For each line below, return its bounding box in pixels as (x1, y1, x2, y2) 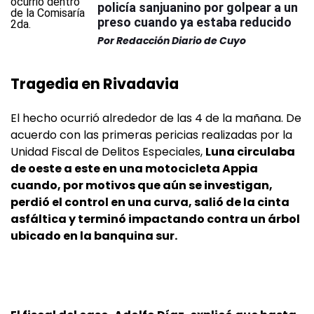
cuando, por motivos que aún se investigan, (11, 177, 273, 194)
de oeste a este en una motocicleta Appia (11, 161, 258, 177)
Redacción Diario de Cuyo (116, 34, 246, 48)
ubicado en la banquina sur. (11, 228, 177, 245)
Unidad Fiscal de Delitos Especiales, (11, 144, 205, 161)
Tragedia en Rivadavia (11, 74, 179, 95)
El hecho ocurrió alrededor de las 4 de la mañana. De (11, 110, 301, 127)
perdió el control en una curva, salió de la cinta (11, 194, 289, 211)
